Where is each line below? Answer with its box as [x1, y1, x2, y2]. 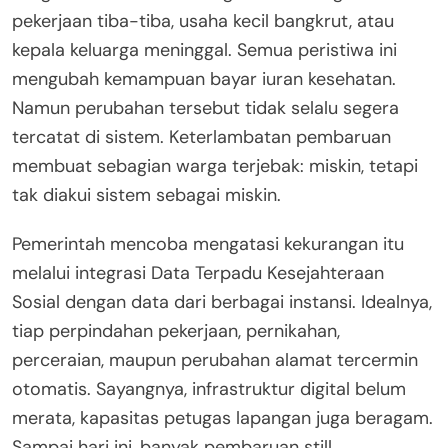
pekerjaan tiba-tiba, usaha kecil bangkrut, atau [12, 9, 394, 34]
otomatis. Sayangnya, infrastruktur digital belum [12, 377, 406, 402]
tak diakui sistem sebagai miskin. [12, 183, 281, 208]
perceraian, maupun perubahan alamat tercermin [12, 348, 418, 373]
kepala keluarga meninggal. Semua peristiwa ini [12, 38, 397, 63]
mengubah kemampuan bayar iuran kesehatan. [12, 67, 396, 92]
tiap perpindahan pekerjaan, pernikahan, [12, 319, 340, 344]
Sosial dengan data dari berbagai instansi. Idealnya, [12, 290, 432, 315]
